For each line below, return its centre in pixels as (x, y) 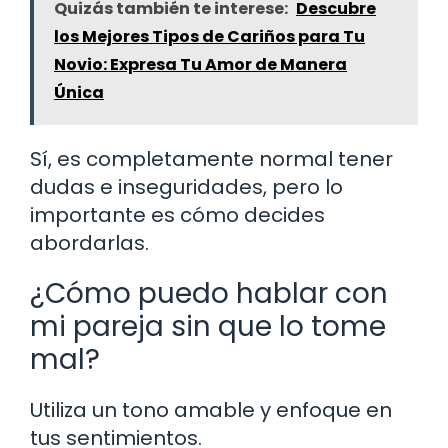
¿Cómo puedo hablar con (209, 293)
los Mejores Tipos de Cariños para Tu (209, 36)
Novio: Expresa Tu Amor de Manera (200, 64)
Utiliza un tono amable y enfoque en (211, 409)
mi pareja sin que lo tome (208, 326)
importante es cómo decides (177, 214)
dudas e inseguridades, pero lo (186, 186)
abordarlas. (89, 242)
